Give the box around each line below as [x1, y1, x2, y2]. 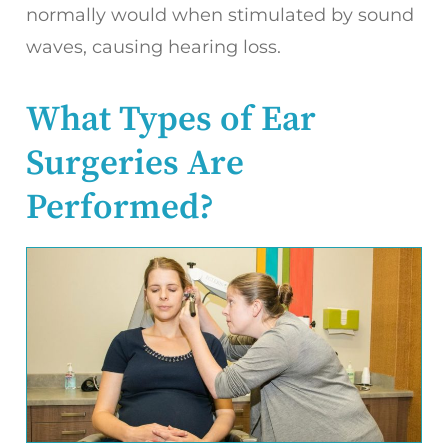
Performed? [26, 185, 214, 230]
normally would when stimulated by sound [26, 3, 414, 26]
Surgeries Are [26, 141, 244, 186]
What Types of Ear [26, 97, 316, 142]
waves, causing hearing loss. [26, 35, 281, 58]
